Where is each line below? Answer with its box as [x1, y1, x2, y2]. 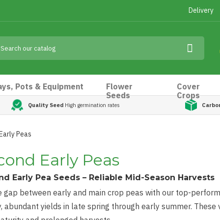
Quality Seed [28, 102, 63, 109]
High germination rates [63, 102, 120, 109]
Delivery [189, 6, 214, 15]
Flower [106, 82, 133, 91]
